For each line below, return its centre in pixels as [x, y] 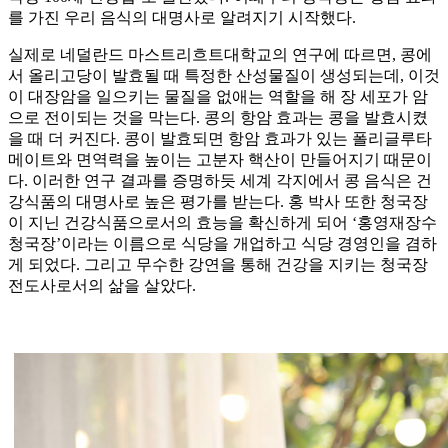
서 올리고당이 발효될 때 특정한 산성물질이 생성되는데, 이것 [224, 76]
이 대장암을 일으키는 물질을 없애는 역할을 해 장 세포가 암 [218, 97]
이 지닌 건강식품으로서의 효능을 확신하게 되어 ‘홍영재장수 [222, 223]
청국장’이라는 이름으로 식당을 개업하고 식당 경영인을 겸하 [222, 244]
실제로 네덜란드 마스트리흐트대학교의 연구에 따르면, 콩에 [220, 55]
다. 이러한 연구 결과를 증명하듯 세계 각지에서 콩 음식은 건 [220, 181]
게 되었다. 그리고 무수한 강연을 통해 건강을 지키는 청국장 [218, 265]
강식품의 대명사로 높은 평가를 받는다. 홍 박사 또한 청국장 [218, 202]
